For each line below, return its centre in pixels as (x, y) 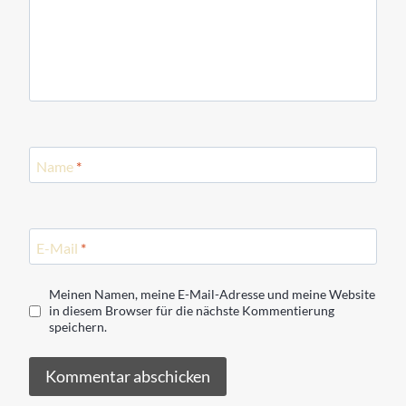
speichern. (77, 327)
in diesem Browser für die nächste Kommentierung (191, 311)
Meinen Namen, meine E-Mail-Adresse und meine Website (212, 295)
